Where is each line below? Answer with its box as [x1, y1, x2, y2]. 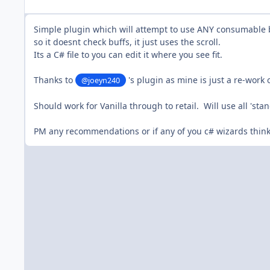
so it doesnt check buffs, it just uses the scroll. [34, 36, 221, 48]
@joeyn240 [81, 75, 121, 86]
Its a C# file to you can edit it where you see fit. [34, 48, 222, 60]
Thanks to [34, 74, 75, 86]
